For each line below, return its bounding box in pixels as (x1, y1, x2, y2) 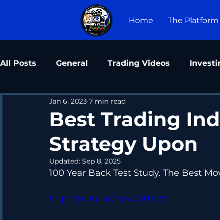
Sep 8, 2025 (82, 157, 121, 166)
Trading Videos (108, 58, 170, 68)
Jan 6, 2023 (49, 96, 87, 106)
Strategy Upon (49, 132, 198, 156)
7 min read (89, 96, 126, 106)
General (56, 58, 88, 68)
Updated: (49, 157, 82, 166)
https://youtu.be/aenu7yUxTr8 (49, 194, 166, 204)
